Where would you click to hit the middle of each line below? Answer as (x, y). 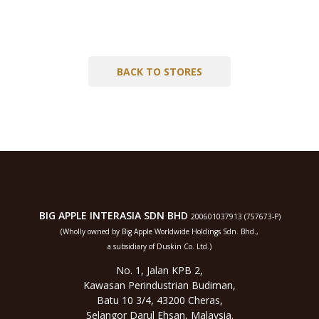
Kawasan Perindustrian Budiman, (159, 286)
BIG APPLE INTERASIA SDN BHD (113, 216)
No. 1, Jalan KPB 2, (159, 271)
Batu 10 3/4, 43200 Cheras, (159, 300)
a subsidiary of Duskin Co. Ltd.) (159, 247)
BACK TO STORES (159, 72)
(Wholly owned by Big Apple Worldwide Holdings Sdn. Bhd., (159, 232)
